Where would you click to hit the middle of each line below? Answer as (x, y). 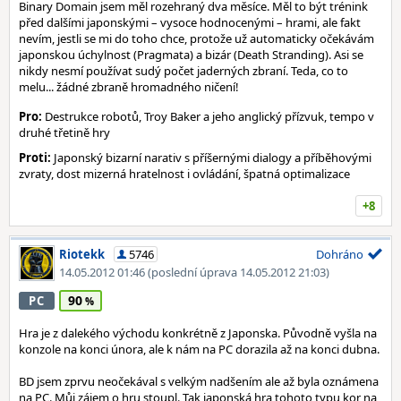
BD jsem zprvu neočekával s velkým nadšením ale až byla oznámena (199, 381)
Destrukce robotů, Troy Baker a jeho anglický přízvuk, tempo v (208, 116)
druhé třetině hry (64, 132)
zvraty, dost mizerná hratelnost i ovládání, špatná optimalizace (186, 174)
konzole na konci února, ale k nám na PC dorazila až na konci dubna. (199, 349)
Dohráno (340, 254)
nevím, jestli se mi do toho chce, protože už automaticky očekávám (196, 38)
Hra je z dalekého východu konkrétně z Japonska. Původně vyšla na (198, 333)
